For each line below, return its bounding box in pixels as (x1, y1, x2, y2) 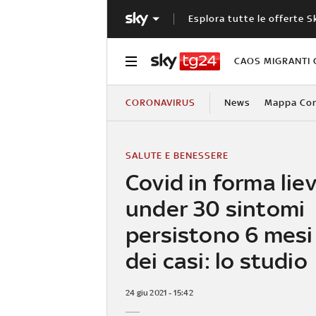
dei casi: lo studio (126, 247, 308, 274)
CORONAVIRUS (126, 97, 195, 108)
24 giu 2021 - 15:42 (126, 287, 193, 298)
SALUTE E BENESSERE (126, 150, 229, 161)
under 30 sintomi (126, 195, 305, 221)
